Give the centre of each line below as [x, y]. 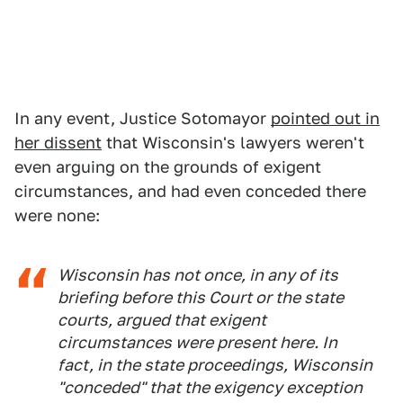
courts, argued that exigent [162, 320]
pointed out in [325, 119]
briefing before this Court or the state [201, 298]
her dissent [58, 143]
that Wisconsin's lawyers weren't [233, 143]
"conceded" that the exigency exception [210, 388]
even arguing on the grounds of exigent [168, 167]
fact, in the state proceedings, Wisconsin [215, 365]
